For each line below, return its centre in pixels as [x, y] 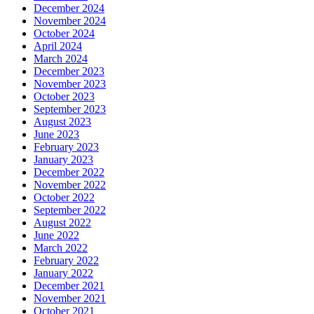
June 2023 [56, 135]
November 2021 [70, 299]
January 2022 [63, 273]
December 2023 [69, 71]
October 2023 [64, 97]
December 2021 [69, 286]
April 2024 [58, 46]
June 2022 [56, 235]
